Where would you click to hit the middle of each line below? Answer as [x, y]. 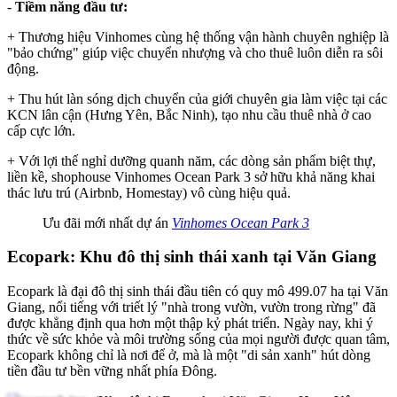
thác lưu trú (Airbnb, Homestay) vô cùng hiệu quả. [149, 192]
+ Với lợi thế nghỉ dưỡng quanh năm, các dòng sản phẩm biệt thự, [191, 160]
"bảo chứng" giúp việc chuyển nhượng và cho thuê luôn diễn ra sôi [195, 52]
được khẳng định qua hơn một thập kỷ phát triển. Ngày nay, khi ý [190, 323]
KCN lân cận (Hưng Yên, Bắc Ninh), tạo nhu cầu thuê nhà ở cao [189, 114]
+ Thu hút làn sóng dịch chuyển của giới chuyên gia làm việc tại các [197, 98]
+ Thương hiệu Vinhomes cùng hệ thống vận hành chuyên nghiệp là [198, 36]
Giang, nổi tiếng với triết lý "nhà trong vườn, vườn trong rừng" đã [191, 307]
